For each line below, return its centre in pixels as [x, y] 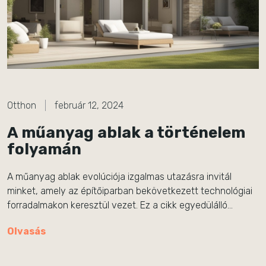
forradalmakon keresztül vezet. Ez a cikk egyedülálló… [120, 205]
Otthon [22, 105]
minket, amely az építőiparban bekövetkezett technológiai [130, 191]
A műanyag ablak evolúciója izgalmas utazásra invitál [119, 177]
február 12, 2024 [89, 105]
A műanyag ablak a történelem [126, 133]
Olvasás [26, 231]
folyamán [44, 149]
